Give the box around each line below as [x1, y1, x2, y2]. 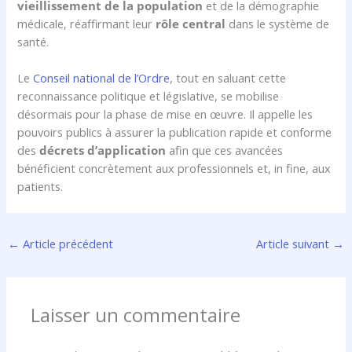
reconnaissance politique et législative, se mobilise [17, 88, 280, 104]
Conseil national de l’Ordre [33, 70, 170, 86]
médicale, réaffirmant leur [17, 15, 156, 31]
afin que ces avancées [166, 142, 284, 159]
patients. [17, 178, 64, 195]
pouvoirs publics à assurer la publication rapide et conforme [17, 124, 332, 141]
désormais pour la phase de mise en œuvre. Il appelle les [17, 106, 313, 123]
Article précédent [19, 235, 113, 251]
